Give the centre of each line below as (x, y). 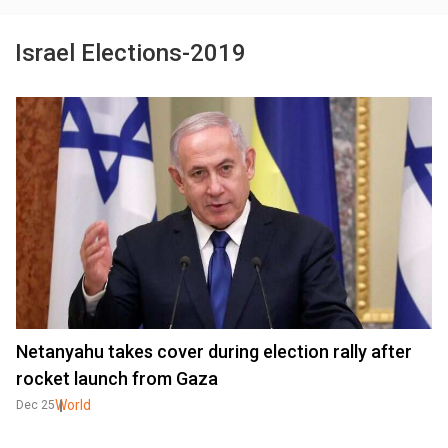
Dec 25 (35, 405)
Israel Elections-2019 (130, 53)
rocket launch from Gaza (117, 379)
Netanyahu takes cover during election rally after (214, 352)
